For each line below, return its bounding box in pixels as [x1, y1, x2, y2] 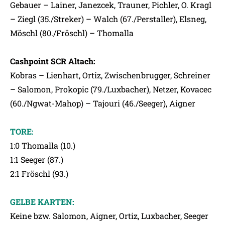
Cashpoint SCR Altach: [10, 56, 95, 66]
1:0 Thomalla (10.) [10, 140, 75, 151]
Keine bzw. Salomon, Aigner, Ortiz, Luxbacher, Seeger [10, 210, 208, 221]
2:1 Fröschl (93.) [10, 168, 68, 179]
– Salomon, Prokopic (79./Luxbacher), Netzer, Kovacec [10, 84, 211, 94]
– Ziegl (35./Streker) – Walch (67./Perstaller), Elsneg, [10, 14, 206, 24]
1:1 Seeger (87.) [10, 154, 63, 165]
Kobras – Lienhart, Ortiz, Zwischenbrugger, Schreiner [10, 70, 210, 80]
